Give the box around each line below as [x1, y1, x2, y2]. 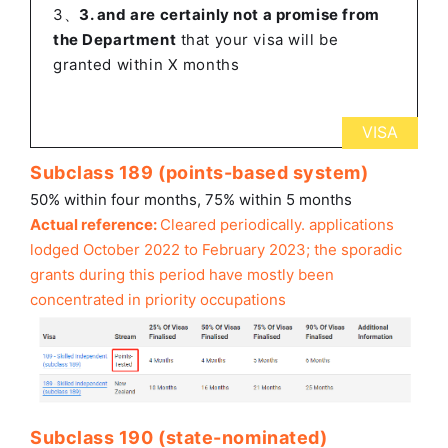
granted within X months [53, 55, 240, 75]
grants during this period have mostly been [30, 265, 334, 285]
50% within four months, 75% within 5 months [30, 190, 352, 210]
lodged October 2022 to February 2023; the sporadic [30, 240, 402, 260]
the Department [53, 30, 177, 50]
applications [309, 215, 394, 235]
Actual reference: [30, 215, 160, 235]
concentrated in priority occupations [30, 290, 286, 310]
